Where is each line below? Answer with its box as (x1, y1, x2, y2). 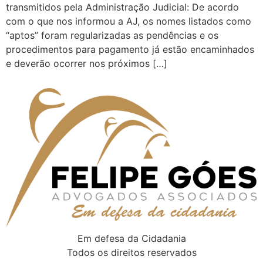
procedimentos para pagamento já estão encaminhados (6, 43, 254, 55)
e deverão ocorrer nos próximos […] (6, 57, 167, 69)
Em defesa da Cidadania (77, 232, 186, 244)
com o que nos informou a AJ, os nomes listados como (6, 15, 251, 27)
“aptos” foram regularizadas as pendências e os (6, 29, 218, 41)
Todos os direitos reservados (66, 246, 197, 258)
